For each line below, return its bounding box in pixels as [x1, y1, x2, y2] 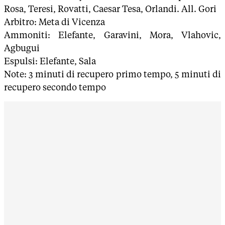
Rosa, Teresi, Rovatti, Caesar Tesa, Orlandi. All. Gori [4, 4, 216, 14]
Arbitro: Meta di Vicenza [4, 17, 105, 27]
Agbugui [4, 43, 40, 53]
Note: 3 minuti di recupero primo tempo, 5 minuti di [4, 69, 221, 79]
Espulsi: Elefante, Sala [4, 56, 96, 66]
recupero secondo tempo [4, 82, 106, 92]
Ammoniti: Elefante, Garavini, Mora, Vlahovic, [4, 30, 221, 40]
